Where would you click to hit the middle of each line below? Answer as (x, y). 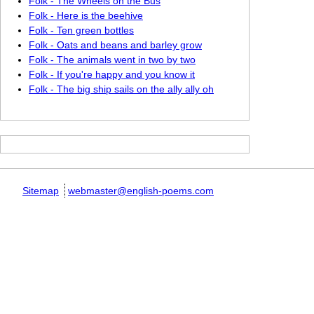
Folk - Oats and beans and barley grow (115, 45)
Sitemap (41, 191)
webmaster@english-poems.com (141, 191)
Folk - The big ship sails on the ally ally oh (121, 89)
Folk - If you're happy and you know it (112, 74)
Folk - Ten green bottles (81, 30)
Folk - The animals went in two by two (112, 60)
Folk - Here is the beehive (86, 15)
